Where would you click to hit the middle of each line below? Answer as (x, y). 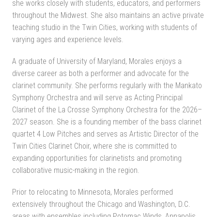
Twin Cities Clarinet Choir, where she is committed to (94, 146)
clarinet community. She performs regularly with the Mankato (107, 86)
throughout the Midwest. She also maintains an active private (108, 15)
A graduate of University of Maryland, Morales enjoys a (97, 62)
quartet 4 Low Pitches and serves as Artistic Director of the (105, 134)
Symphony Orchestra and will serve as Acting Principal (97, 98)
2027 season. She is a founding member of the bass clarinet (107, 122)
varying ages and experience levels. (68, 40)
